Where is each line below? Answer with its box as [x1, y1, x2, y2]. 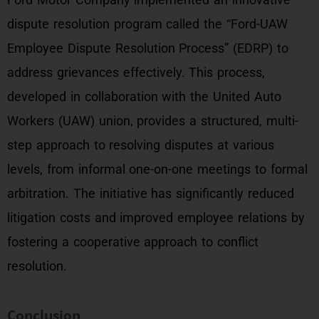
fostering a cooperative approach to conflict [7, 234, 258, 249]
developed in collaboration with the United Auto [7, 89, 281, 104]
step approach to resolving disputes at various [7, 137, 274, 152]
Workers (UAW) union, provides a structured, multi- [7, 113, 298, 128]
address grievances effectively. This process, [7, 65, 266, 80]
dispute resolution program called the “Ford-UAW [7, 16, 288, 31]
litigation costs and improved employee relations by [7, 210, 305, 225]
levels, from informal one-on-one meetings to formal [7, 162, 308, 177]
